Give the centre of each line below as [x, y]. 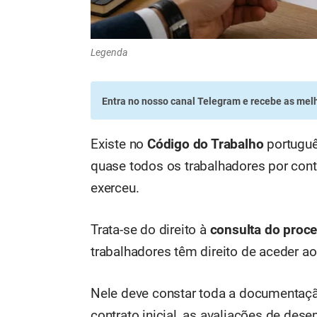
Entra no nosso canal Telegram [171, 102]
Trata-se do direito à [150, 230]
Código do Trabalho [206, 145]
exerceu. [115, 189]
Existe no [119, 145]
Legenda [109, 53]
